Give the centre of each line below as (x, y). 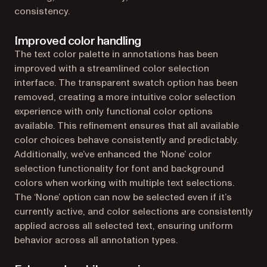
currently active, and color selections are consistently (133, 211)
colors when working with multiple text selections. (124, 183)
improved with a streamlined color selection (112, 68)
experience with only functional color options (114, 111)
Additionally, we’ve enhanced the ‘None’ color (113, 154)
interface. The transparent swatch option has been (126, 83)
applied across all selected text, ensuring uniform (124, 226)
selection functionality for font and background (119, 168)
